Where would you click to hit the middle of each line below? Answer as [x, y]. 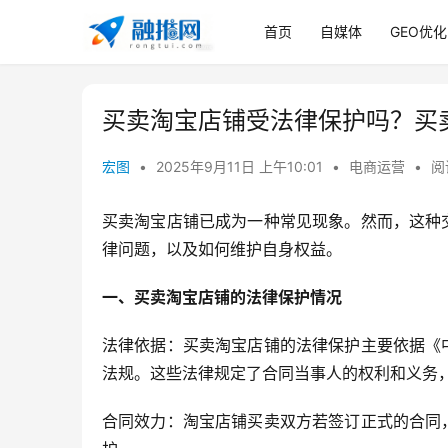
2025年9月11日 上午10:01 [241, 166]
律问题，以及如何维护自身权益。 [222, 249]
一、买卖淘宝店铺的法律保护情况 [222, 297]
